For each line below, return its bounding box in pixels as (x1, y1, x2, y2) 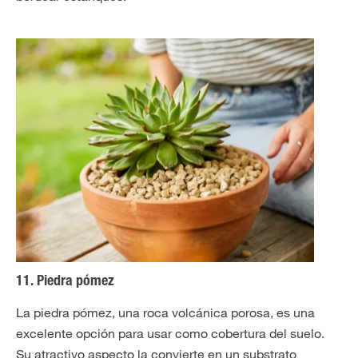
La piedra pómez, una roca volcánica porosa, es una (16, 304, 315, 320)
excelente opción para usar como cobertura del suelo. (16, 325, 324, 341)
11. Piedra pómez (16, 275, 114, 289)
